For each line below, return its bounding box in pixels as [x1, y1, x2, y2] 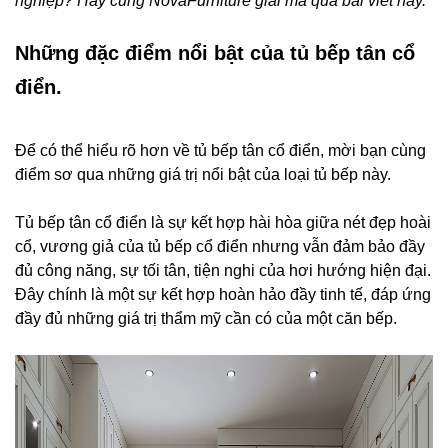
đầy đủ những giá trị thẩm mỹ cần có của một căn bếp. [15, 310, 397, 328]
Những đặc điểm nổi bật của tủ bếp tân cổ [15, 42, 415, 65]
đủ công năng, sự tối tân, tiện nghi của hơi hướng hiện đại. [15, 262, 431, 280]
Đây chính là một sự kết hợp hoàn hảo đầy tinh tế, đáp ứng [15, 286, 431, 304]
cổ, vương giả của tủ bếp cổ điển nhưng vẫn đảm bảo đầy [15, 238, 425, 256]
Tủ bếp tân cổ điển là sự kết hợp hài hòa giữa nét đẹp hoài [15, 214, 431, 232]
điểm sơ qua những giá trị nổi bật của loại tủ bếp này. [15, 166, 391, 184]
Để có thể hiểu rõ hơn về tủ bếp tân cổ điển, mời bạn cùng [15, 142, 426, 160]
